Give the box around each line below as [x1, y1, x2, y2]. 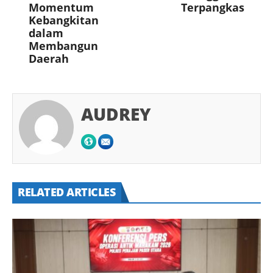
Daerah [29, 51, 72, 66]
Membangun [29, 38, 98, 53]
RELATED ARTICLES [18, 184, 115, 199]
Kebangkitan [29, 12, 99, 27]
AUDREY [81, 102, 151, 126]
